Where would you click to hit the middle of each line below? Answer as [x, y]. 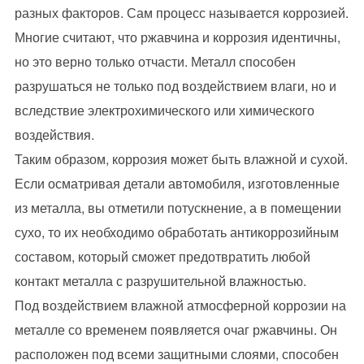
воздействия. [54, 134]
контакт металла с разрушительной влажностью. [160, 280]
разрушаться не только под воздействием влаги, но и [175, 85]
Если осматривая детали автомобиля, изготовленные [177, 183]
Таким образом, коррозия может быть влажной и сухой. [181, 158]
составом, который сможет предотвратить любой [162, 256]
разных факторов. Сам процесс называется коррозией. [181, 12]
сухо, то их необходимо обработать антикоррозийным [176, 232]
